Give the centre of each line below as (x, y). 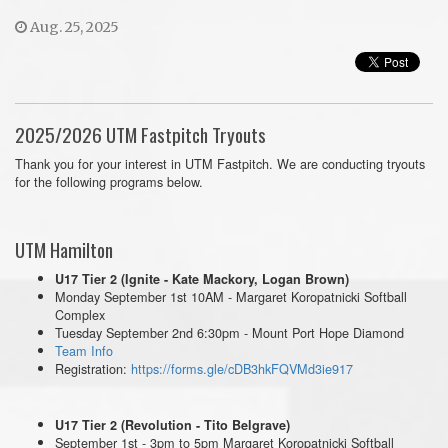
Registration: (93, 368)
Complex (82, 314)
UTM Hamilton (64, 249)
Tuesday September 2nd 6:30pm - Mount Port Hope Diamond (229, 332)
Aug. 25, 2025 (73, 27)
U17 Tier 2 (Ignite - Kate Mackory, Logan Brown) (202, 279)
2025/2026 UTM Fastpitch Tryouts (140, 134)
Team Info (84, 350)
